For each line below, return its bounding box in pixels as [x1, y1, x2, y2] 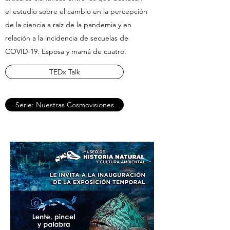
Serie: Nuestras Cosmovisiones [15, 100, 114, 109]
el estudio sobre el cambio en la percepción [5, 7, 147, 16]
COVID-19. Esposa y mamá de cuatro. [5, 47, 126, 56]
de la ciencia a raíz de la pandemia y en [5, 20, 131, 29]
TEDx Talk [49, 67, 80, 76]
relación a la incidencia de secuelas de [5, 33, 128, 43]
